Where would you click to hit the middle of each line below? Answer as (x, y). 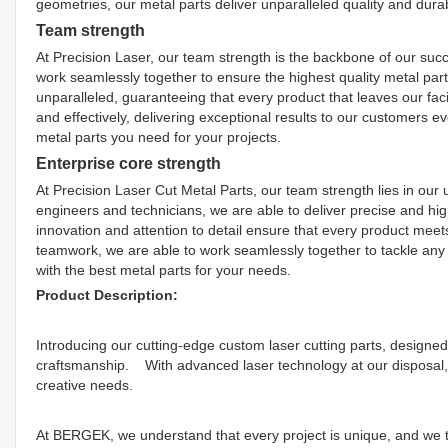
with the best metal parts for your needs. (163, 269)
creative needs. (84, 384)
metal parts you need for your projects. (158, 136)
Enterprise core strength (128, 162)
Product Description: (107, 294)
